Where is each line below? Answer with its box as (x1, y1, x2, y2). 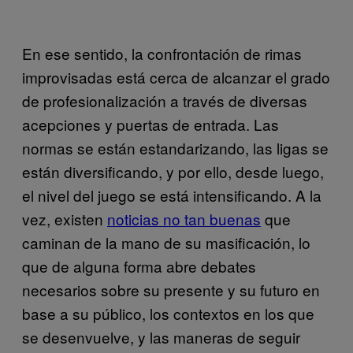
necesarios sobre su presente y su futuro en (22, 279, 320, 300)
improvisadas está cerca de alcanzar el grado (22, 66, 330, 87)
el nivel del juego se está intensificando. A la (22, 184, 321, 206)
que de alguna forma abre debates (22, 255, 256, 277)
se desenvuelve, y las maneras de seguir (22, 326, 300, 347)
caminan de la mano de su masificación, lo (22, 232, 310, 253)
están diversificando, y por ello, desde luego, (22, 161, 324, 182)
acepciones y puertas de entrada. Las (22, 113, 279, 135)
